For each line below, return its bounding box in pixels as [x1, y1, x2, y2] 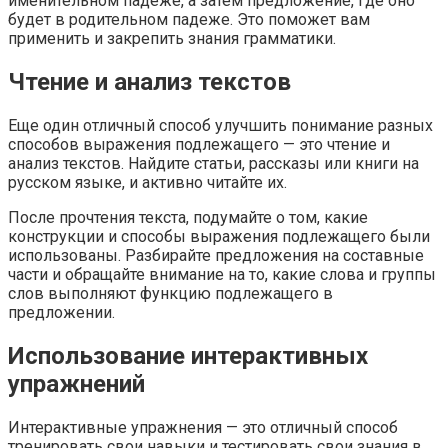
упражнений [8, 369, 145, 398]
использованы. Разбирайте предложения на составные [8, 246, 424, 266]
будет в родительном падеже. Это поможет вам [8, 10, 370, 30]
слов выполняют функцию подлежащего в [8, 284, 333, 304]
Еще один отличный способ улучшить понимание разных [8, 116, 433, 136]
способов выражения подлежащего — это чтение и [8, 135, 390, 155]
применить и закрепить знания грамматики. [8, 29, 336, 49]
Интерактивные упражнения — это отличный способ [8, 417, 398, 437]
